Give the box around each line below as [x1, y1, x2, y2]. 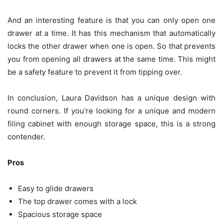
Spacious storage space [18, 210, 102, 220]
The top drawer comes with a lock [18, 197, 137, 207]
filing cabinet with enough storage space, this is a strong [7, 119, 216, 129]
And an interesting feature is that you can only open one [7, 15, 216, 25]
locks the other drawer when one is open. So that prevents [7, 41, 216, 51]
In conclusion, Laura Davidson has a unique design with [7, 93, 216, 103]
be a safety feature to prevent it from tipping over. [7, 67, 184, 77]
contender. [7, 132, 45, 142]
